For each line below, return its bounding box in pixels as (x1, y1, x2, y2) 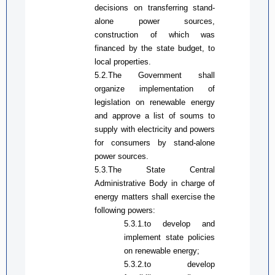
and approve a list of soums (95, 110, 204, 120)
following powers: (95, 205, 156, 215)
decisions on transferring (95, 2, 193, 12)
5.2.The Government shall (95, 70, 215, 80)
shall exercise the (151, 192, 215, 201)
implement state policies (124, 232, 215, 242)
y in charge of (163, 178, 215, 188)
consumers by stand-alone (111, 137, 215, 147)
